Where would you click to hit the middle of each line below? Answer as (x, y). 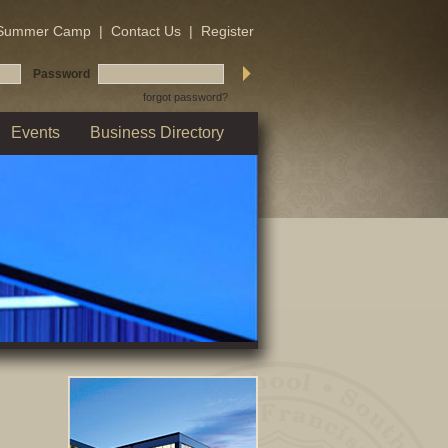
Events (35, 132)
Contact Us (145, 31)
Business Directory (157, 132)
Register (227, 31)
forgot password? (185, 97)
